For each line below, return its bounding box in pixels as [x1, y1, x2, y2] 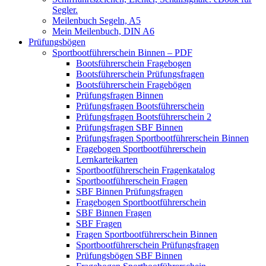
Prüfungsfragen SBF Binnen [76, 122, 183, 132]
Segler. [52, 4, 78, 15]
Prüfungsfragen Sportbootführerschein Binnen [76, 132, 249, 143]
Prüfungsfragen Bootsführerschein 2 [76, 111, 211, 122]
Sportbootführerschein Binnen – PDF [52, 47, 192, 58]
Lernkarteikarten [76, 154, 138, 164]
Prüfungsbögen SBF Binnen [76, 250, 182, 261]
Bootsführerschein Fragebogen [76, 58, 191, 68]
